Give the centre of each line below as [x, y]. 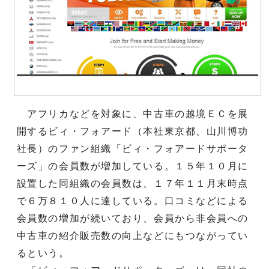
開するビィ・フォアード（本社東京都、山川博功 [133, 131]
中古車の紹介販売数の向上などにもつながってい [133, 235]
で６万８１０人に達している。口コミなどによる [133, 201]
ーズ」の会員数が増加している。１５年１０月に [133, 166]
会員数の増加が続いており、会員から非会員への [133, 218]
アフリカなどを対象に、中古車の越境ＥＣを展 [133, 113]
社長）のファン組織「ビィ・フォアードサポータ [133, 148]
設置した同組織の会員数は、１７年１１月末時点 [133, 183]
